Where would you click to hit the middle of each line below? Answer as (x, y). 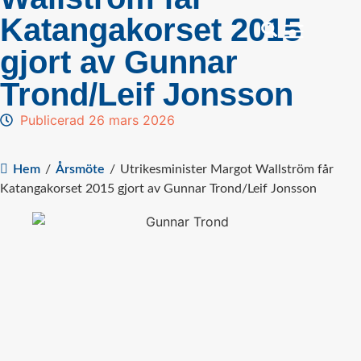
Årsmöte (80, 169)
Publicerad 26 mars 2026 (98, 120)
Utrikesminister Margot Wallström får (227, 169)
